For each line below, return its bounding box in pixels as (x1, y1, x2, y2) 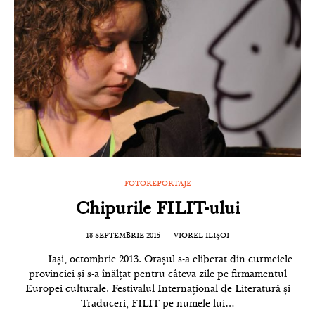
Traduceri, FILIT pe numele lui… (80, 300, 235, 309)
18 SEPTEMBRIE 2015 (86, 233, 160, 240)
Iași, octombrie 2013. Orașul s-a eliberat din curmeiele (22, 255, 292, 265)
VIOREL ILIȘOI (174, 233, 229, 240)
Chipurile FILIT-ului (75, 202, 240, 219)
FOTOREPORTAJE (124, 181, 191, 188)
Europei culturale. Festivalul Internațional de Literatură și (25, 285, 290, 295)
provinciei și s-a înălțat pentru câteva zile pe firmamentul (28, 270, 287, 280)
